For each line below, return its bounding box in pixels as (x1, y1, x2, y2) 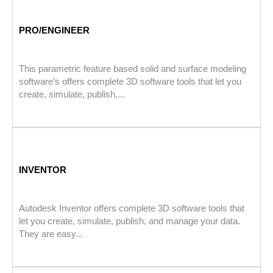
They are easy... (19, 229, 83, 239)
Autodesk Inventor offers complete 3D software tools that (19, 203, 244, 214)
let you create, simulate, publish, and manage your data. (19, 216, 240, 227)
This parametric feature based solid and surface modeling (19, 63, 246, 74)
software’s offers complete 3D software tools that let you (19, 76, 241, 87)
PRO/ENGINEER (19, 25, 90, 36)
